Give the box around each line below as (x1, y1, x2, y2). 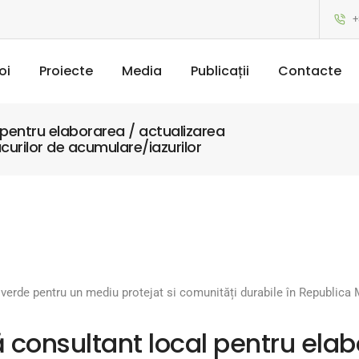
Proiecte (39, 62, 93, 80)
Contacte (278, 62, 341, 80)
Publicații (191, 62, 249, 80)
